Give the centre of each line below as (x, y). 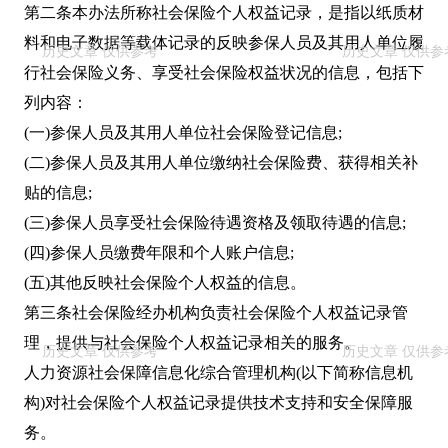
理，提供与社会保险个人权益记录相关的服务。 (192, 343)
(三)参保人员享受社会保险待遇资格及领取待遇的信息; (215, 223)
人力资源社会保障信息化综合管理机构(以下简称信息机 (218, 373)
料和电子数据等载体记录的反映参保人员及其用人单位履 (224, 43)
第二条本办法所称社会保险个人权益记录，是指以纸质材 (224, 13)
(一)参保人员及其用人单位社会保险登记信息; (183, 133)
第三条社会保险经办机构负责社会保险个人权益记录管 (216, 313)
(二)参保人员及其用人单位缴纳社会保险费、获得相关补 (221, 163)
